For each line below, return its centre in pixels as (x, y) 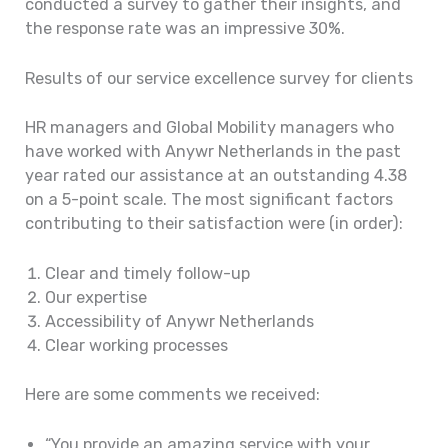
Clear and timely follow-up (148, 274)
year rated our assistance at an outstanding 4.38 (216, 175)
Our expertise (96, 298)
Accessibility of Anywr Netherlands (180, 322)
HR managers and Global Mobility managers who (210, 127)
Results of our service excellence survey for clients (219, 79)
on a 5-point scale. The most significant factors (209, 199)
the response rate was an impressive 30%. (185, 29)
